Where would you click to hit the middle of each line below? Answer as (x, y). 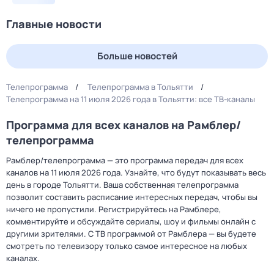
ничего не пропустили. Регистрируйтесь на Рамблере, (114, 209)
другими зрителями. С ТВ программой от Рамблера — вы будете (131, 234)
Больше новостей (137, 56)
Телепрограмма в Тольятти (140, 87)
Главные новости (54, 24)
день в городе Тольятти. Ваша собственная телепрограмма (122, 185)
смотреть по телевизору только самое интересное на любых (127, 246)
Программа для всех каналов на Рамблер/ (124, 125)
